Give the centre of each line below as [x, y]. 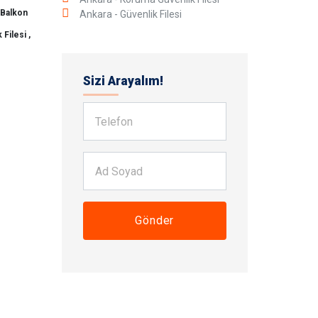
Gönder [155, 220]
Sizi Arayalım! [123, 81]
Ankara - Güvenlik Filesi [130, 14]
